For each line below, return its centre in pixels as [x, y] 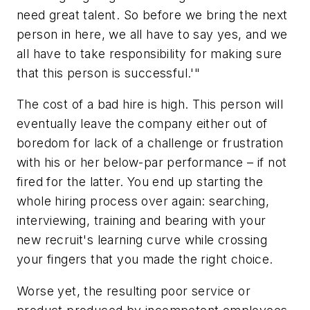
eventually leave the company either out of [142, 124]
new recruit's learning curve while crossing [142, 240]
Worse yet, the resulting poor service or [134, 291]
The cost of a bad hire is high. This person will [150, 104]
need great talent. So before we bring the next [152, 15]
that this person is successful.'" [109, 73]
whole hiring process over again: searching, [143, 201]
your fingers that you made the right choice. [145, 259]
